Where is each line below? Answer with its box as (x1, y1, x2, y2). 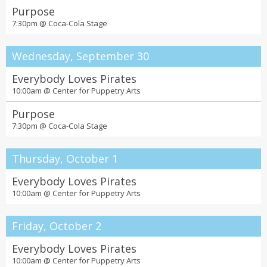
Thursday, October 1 (12, 151, 118, 166)
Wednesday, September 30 (12, 49, 149, 63)
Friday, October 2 (12, 219, 101, 233)
